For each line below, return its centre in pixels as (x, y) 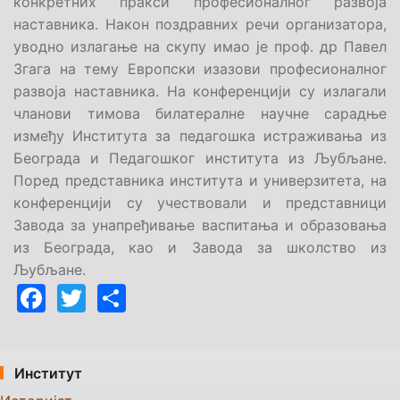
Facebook (112, 296)
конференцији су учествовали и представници (200, 203)
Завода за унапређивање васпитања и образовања (200, 225)
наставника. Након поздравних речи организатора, (200, 24)
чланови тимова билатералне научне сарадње (200, 113)
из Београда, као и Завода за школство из (200, 247)
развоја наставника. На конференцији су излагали (200, 91)
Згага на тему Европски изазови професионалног (200, 69)
